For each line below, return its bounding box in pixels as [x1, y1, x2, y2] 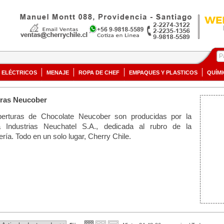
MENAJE [46, 69, 69, 75]
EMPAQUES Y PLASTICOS [129, 69, 197, 75]
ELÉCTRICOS [1, 69, 37, 75]
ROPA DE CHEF [78, 69, 119, 75]
